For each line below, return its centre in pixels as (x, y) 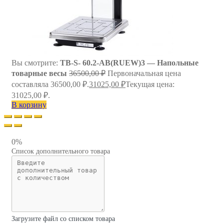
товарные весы (39, 73)
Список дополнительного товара (61, 151)
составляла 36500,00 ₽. (50, 84)
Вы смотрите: (36, 62)
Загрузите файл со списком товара (63, 218)
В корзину (29, 104)
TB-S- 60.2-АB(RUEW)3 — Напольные (129, 62)
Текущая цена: (150, 84)
